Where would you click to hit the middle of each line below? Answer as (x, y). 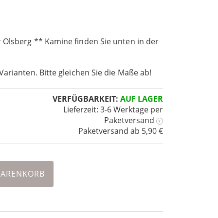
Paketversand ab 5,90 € (120, 131)
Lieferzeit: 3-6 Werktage (106, 110)
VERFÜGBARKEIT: (85, 99)
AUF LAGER (141, 99)
